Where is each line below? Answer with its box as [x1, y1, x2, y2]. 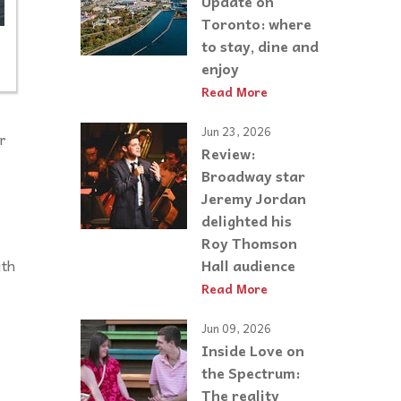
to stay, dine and [201, 34, 319, 58]
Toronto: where [201, 12, 311, 36]
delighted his [201, 208, 292, 232]
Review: [201, 141, 255, 165]
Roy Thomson [201, 230, 297, 254]
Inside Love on [201, 337, 304, 362]
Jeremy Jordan [201, 185, 306, 209]
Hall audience [201, 252, 295, 277]
